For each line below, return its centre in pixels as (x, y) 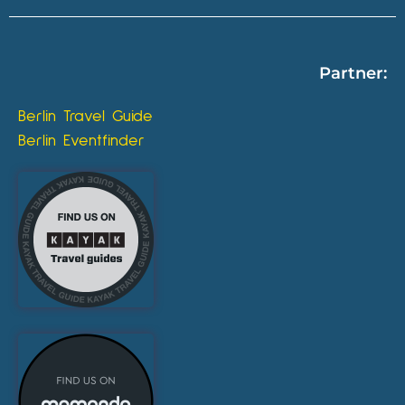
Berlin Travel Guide (85, 117)
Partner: (353, 74)
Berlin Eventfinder (81, 141)
